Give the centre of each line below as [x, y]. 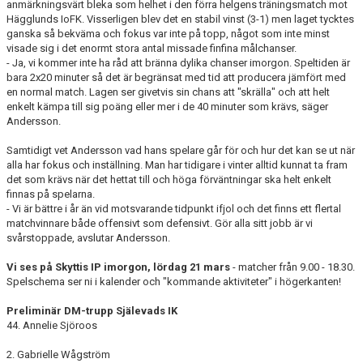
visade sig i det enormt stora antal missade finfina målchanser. [152, 48]
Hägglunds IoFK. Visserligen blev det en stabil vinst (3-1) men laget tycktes [180, 19]
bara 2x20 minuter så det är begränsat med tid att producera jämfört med [176, 77]
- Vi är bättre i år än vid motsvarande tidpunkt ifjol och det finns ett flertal [174, 209]
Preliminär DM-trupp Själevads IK [92, 311]
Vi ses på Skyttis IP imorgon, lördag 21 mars [118, 267]
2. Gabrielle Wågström [58, 354]
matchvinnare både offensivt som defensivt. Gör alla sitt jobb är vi [160, 223]
